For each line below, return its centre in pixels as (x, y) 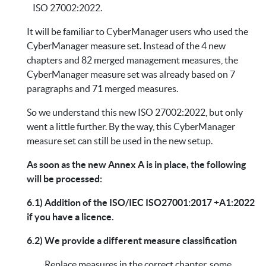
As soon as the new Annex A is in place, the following (136, 165)
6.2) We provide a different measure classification (132, 241)
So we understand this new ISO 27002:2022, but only (135, 113)
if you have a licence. (70, 217)
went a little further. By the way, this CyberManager (131, 127)
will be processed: (64, 179)
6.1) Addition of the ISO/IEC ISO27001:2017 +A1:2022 (141, 203)
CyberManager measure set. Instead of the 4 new (126, 46)
